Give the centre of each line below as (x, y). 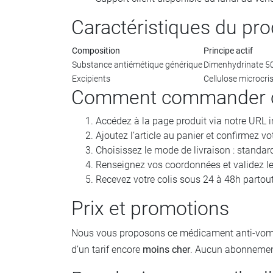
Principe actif (228, 51)
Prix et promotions (150, 208)
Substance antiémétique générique (137, 65)
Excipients (91, 79)
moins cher (166, 250)
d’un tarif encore (107, 250)
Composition (96, 51)
